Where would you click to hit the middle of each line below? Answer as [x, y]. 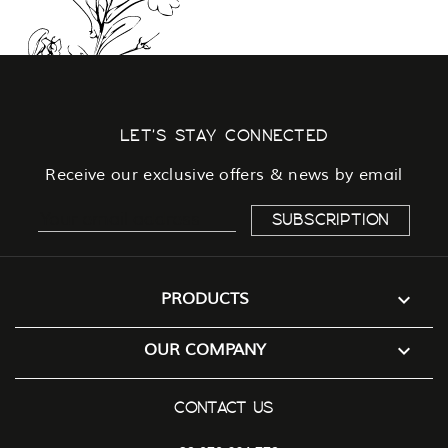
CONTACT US [224, 408]
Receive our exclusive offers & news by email [224, 174]
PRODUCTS [205, 298]
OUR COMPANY [205, 349]
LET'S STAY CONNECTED [224, 135]
